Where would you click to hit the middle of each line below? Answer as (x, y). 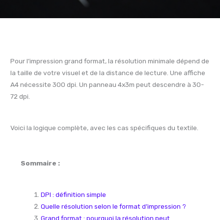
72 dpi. (20, 96)
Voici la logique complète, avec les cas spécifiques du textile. (105, 127)
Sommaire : (40, 163)
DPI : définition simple (73, 195)
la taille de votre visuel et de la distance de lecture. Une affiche (108, 72)
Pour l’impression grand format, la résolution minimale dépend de (110, 61)
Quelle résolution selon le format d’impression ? (113, 206)
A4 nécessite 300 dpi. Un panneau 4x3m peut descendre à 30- (108, 84)
